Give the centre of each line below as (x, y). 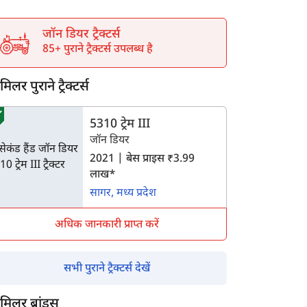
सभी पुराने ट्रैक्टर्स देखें (107, 269)
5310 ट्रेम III (120, 124)
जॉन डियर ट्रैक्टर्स (81, 35)
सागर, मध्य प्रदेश (123, 194)
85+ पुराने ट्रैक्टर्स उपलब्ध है (98, 50)
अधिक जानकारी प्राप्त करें (107, 225)
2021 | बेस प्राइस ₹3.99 (142, 159)
